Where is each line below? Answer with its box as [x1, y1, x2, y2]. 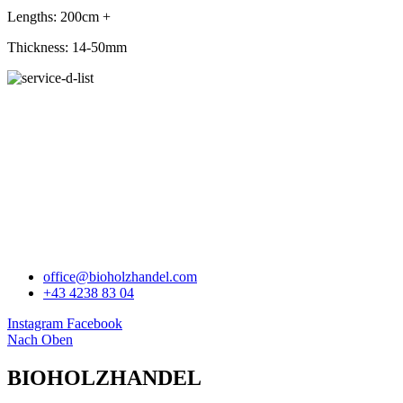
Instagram [7, 316, 63, 332]
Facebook [67, 316, 122, 332]
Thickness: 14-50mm [7, 39, 127, 55]
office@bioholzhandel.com [43, 269, 197, 285]
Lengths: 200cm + [7, 8, 111, 24]
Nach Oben [7, 332, 73, 348]
